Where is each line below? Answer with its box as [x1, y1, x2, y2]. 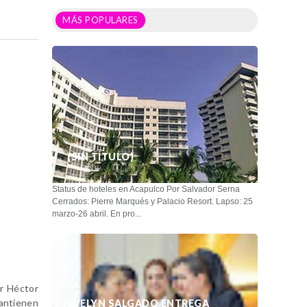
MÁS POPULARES [62, 14, 138, 25]
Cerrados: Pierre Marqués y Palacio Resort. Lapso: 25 [52, 196, 253, 206]
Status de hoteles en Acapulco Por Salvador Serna [52, 184, 240, 194]
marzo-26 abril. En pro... [52, 208, 141, 219]
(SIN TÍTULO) [67, 150, 134, 162]
